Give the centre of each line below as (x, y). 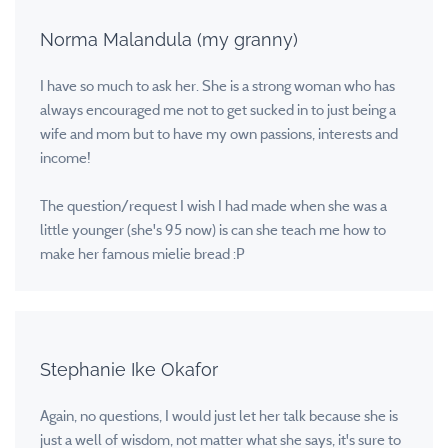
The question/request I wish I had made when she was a (213, 205)
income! (67, 157)
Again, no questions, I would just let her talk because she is (219, 415)
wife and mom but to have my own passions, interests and (219, 133)
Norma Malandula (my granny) (169, 39)
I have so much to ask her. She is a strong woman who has (217, 85)
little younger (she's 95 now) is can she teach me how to (213, 229)
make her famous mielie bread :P (142, 253)
